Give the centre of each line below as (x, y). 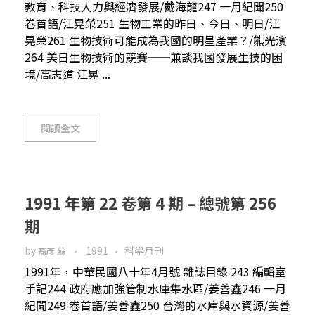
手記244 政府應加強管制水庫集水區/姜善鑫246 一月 (155, 289)
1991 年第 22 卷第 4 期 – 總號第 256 (150, 203)
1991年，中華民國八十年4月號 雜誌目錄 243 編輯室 (155, 272)
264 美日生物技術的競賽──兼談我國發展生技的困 (154, 57)
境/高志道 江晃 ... (67, 74)
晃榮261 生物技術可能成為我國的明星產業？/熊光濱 (156, 40)
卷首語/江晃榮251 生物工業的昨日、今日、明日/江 (152, 24)
